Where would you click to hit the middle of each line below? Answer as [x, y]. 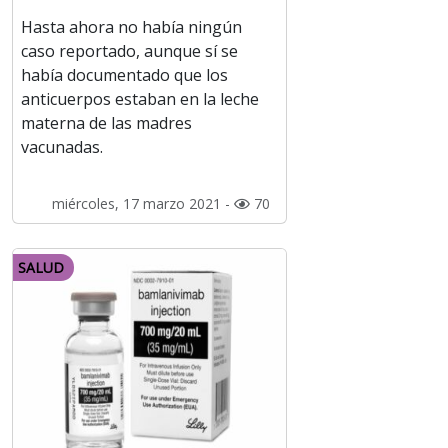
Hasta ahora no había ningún [131, 27]
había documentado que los [124, 75]
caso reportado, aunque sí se [129, 51]
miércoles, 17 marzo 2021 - [142, 204]
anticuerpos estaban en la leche [140, 99]
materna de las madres [106, 123]
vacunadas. [62, 147]
